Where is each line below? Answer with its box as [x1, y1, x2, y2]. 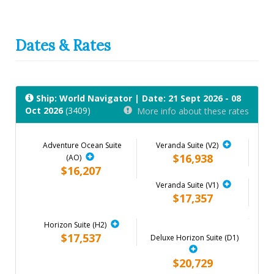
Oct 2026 [25, 104, 63, 116]
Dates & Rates [15, 35, 111, 55]
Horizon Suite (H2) [43, 219, 106, 230]
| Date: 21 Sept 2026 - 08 [135, 92, 241, 104]
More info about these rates [132, 105, 249, 117]
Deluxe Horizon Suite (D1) [150, 232, 239, 243]
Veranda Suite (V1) [155, 179, 218, 190]
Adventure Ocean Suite [42, 139, 122, 150]
